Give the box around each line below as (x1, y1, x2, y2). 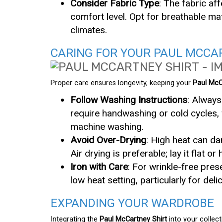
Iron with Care (70, 161, 128, 173)
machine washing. (70, 121, 144, 133)
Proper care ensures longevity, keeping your (51, 79, 193, 88)
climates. (70, 24, 107, 36)
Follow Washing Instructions (70, 94, 187, 106)
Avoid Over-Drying (70, 134, 146, 146)
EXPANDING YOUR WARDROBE (51, 196, 214, 211)
